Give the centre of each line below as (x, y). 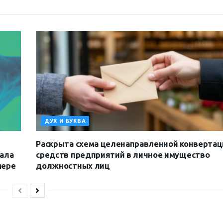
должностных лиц (73, 166)
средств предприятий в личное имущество (123, 155)
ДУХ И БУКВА (65, 121)
